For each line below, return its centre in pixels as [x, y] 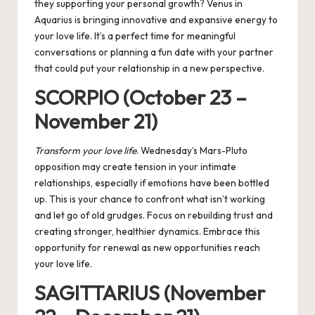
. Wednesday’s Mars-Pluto [192, 151]
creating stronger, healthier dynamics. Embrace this [147, 232]
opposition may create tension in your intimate [135, 167]
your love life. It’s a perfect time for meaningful [135, 36]
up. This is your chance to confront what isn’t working [150, 199]
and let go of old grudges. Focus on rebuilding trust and [154, 216]
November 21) [96, 121]
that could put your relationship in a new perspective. [149, 68]
